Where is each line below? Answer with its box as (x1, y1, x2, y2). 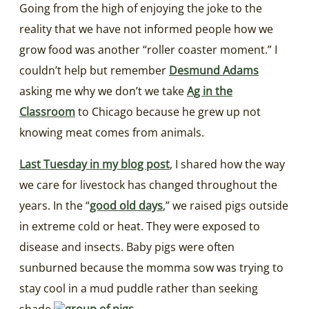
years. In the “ (19, 197, 90, 213)
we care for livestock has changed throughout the (19, 177, 277, 192)
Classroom (19, 103, 75, 119)
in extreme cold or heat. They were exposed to (19, 218, 260, 234)
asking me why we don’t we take (19, 83, 187, 99)
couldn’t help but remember (19, 62, 169, 78)
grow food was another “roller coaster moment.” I (19, 41, 277, 57)
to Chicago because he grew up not (75, 103, 261, 119)
